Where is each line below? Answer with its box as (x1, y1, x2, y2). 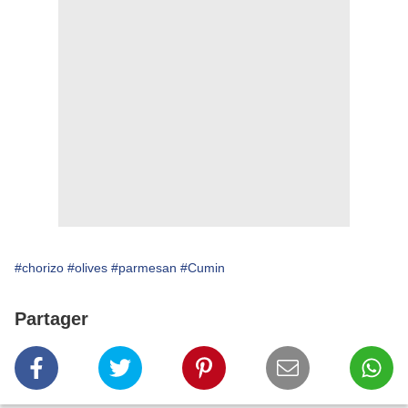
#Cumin (180, 260, 225, 276)
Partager (15, 309, 88, 330)
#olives (67, 260, 107, 276)
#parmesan (111, 260, 177, 276)
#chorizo (15, 260, 64, 276)
